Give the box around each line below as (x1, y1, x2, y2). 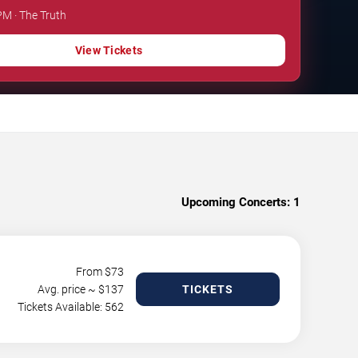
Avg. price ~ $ (38, 282, 105, 296)
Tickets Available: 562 (18, 300, 124, 313)
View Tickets (74, 43, 143, 57)
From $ (76, 265, 111, 278)
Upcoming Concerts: (181, 194, 290, 209)
